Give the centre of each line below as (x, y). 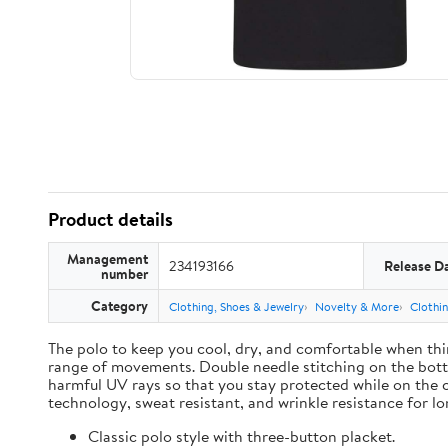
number (124, 273)
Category (119, 305)
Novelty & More (357, 306)
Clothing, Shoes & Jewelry (236, 306)
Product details (110, 219)
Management (107, 258)
